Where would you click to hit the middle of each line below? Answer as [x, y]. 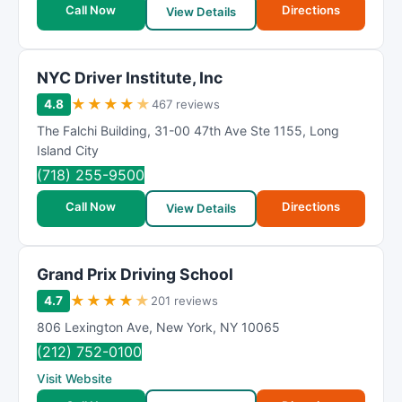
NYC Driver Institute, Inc [130, 78]
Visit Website [74, 379]
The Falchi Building [92, 131]
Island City [68, 150]
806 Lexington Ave [93, 327]
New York [184, 327]
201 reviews [184, 301]
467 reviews [186, 104]
